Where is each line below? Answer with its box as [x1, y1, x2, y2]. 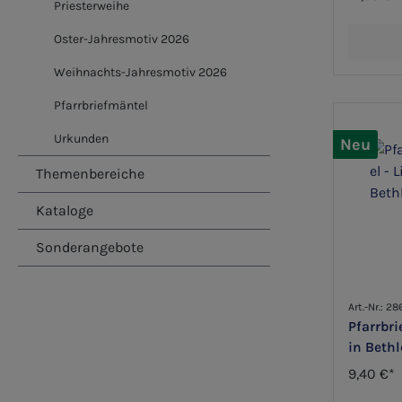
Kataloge [36, 202, 93, 219]
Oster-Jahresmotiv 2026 [54, 31, 189, 47]
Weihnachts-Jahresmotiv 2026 [54, 65, 227, 80]
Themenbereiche [36, 165, 144, 182]
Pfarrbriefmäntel [54, 98, 148, 113]
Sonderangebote [36, 239, 144, 256]
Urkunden [54, 131, 109, 146]
